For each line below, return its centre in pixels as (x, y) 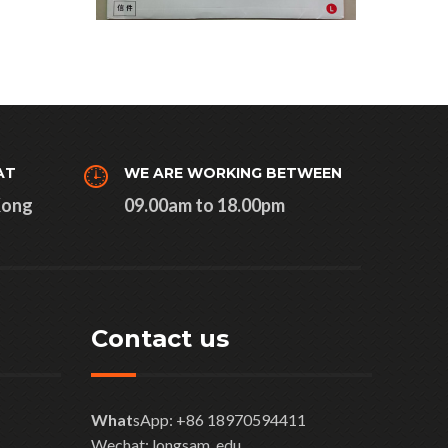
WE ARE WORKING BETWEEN (232, 172)
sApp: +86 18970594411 (219, 419)
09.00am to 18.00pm (204, 204)
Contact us (160, 338)
